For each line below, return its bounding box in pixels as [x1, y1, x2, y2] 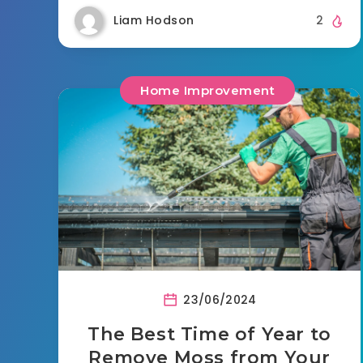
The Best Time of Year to [88, 322, 331, 345]
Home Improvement [140, 82, 275, 98]
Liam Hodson [113, 11, 194, 28]
